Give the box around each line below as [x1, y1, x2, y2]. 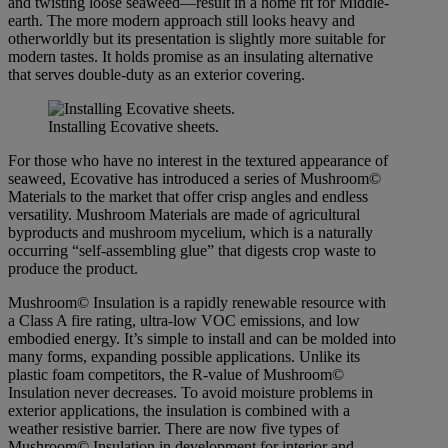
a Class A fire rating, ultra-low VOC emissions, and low [8, 312, 360, 330]
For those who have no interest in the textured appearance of [8, 152, 388, 170]
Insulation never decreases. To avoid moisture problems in [8, 384, 373, 402]
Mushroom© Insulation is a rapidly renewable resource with [8, 294, 386, 312]
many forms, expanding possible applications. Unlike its [8, 348, 360, 366]
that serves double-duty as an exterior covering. [8, 66, 305, 84]
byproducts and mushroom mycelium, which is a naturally [8, 224, 373, 242]
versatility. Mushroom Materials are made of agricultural [8, 206, 360, 224]
